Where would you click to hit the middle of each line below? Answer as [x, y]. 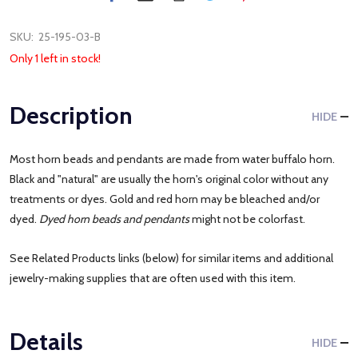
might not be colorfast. [247, 219]
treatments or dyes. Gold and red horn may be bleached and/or [165, 199]
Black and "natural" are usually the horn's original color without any [169, 179]
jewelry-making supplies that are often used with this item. [153, 278]
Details [46, 341]
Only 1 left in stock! [55, 58]
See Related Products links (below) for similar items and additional [171, 258]
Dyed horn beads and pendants [114, 219]
